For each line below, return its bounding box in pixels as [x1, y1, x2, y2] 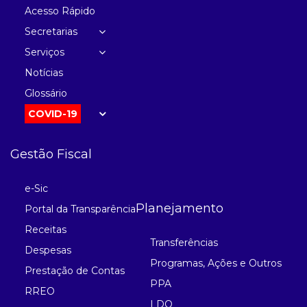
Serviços [25, 46, 64, 59]
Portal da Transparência [25, 203, 136, 216]
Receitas [25, 223, 66, 236]
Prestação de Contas [25, 265, 125, 278]
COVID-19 [28, 108, 77, 121]
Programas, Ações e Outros [150, 257, 282, 270]
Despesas [25, 244, 71, 257]
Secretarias [25, 25, 77, 38]
